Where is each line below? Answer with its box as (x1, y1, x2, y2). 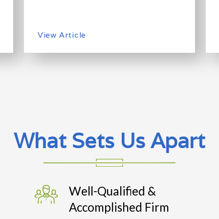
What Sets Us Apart (14, 127, 205, 154)
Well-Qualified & (69, 184, 156, 198)
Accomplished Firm (69, 200, 170, 215)
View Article (37, 30, 87, 40)
